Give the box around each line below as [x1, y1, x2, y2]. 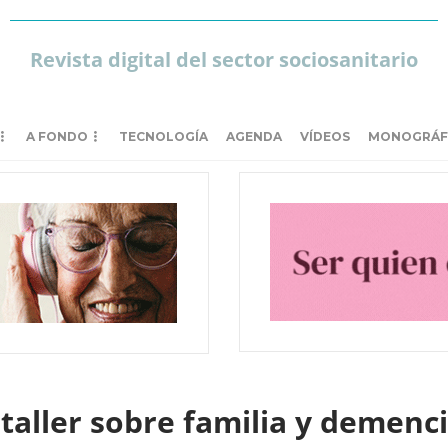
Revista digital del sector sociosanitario [29, 46, 418, 73]
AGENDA [226, 129, 282, 144]
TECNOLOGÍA [119, 129, 208, 144]
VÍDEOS [300, 129, 350, 144]
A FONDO [26, 129, 88, 144]
